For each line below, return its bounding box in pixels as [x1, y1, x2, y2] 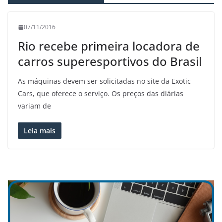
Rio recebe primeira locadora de [18, 38, 200, 55]
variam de [18, 101, 51, 111]
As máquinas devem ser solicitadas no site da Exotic [18, 76, 191, 86]
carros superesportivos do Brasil [18, 53, 202, 70]
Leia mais [24, 126, 55, 136]
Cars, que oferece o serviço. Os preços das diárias [18, 89, 183, 99]
